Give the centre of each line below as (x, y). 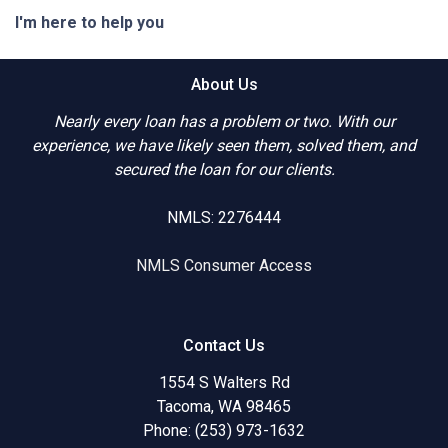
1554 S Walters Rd (224, 382)
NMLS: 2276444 (224, 217)
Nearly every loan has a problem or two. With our (224, 121)
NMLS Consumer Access (224, 265)
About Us (224, 84)
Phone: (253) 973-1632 (224, 430)
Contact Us (224, 345)
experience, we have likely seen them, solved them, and (224, 145)
